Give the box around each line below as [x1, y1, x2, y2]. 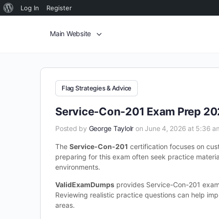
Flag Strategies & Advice [62, 84, 132, 92]
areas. [55, 201, 75, 209]
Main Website [50, 29, 91, 38]
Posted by [55, 124, 89, 132]
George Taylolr [88, 124, 134, 132]
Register [46, 4, 72, 12]
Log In [21, 4, 39, 12]
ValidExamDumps [55, 180, 114, 189]
